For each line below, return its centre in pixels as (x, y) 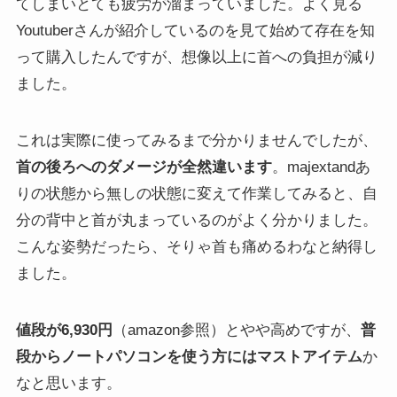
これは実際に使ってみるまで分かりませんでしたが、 (196, 140)
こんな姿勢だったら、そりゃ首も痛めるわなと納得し (196, 246)
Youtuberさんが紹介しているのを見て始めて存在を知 (195, 30)
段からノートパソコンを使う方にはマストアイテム (189, 357)
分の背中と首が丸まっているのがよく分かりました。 (196, 220)
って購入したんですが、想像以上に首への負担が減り (196, 57)
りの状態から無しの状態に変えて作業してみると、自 (196, 193)
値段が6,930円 (64, 331)
